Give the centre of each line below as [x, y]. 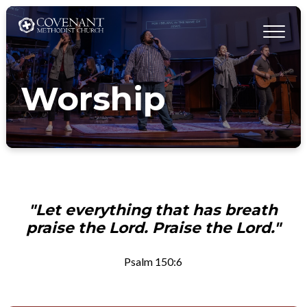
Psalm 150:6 [153, 261]
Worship [94, 99]
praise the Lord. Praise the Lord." [153, 228]
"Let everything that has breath [153, 210]
